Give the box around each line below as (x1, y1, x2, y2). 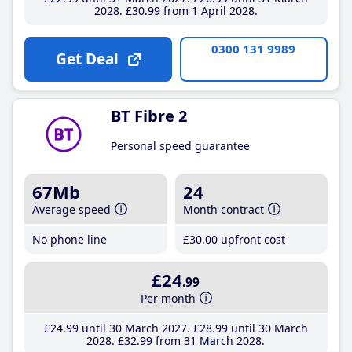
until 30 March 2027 (78, 320, 187, 335)
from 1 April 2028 (159, 3, 255, 18)
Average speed (32, 202, 111, 217)
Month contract (183, 202, 265, 217)
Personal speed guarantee (111, 138, 250, 153)
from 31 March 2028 (152, 332, 262, 348)
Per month (141, 290, 196, 306)
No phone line (32, 232, 107, 247)
